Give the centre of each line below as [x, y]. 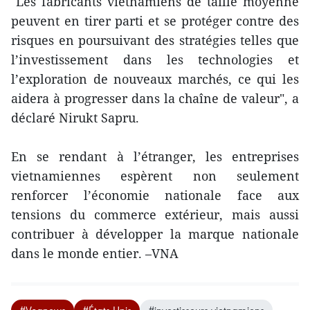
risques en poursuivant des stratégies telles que [155, 40]
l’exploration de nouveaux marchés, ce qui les [155, 79]
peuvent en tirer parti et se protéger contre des [155, 20]
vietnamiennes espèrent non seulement [155, 175]
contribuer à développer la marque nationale [155, 234]
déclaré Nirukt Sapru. [75, 117]
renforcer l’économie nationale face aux [155, 195]
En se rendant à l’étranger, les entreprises [155, 156]
